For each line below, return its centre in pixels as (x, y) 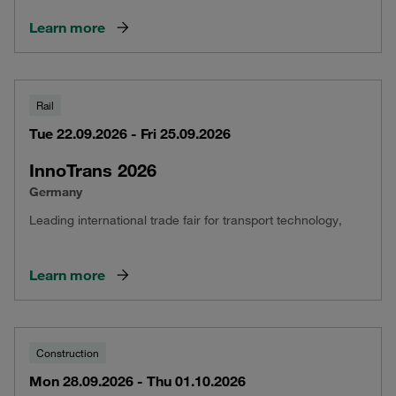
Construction (68, 353)
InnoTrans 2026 (93, 170)
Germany (56, 192)
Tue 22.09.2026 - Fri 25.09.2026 (130, 133)
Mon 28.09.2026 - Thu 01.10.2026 (137, 381)
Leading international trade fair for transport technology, (186, 220)
